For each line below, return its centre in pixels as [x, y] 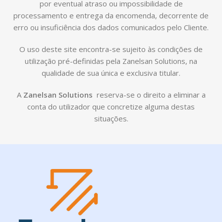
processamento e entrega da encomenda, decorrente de [111, 15]
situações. [111, 118]
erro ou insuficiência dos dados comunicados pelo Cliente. [111, 27]
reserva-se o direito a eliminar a [150, 95]
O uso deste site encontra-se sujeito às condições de [111, 49]
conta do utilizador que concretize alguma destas [111, 107]
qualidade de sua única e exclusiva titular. [111, 73]
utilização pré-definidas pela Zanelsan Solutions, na [111, 61]
